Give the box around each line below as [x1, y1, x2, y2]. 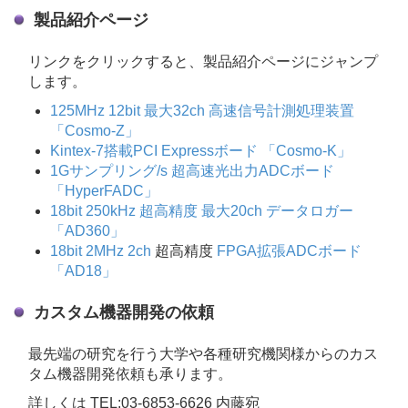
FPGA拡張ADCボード [217, 243, 362, 260]
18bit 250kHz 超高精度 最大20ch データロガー [50, 203, 353, 219]
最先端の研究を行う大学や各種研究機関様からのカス [28, 346, 378, 362]
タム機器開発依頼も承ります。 [28, 366, 232, 382]
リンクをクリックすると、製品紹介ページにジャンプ [28, 54, 378, 70]
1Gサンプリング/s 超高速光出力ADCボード [50, 163, 334, 179]
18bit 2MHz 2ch [50, 243, 155, 260]
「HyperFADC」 [50, 183, 158, 199]
